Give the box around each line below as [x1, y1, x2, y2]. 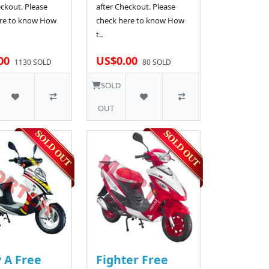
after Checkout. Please [96, 1, 176, 13]
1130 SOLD [14, 57, 52, 68]
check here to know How [96, 15, 185, 26]
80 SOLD [142, 57, 172, 68]
